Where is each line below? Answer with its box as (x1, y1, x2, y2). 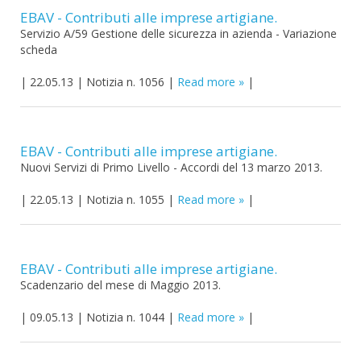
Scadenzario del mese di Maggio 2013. (20, 277, 221, 293)
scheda (20, 42, 57, 57)
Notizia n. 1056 (86, 74, 164, 89)
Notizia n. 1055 (86, 192, 164, 207)
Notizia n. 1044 (86, 309, 164, 325)
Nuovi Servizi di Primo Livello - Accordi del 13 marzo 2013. (20, 160, 322, 175)
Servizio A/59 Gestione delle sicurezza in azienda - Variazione (20, 26, 337, 41)
